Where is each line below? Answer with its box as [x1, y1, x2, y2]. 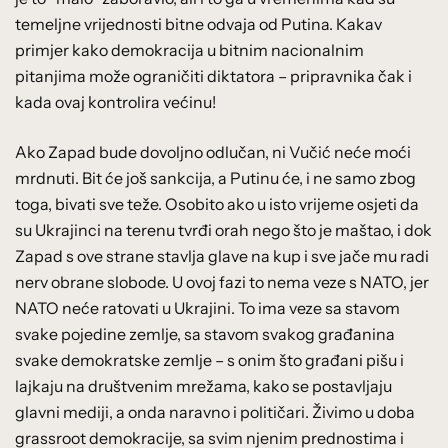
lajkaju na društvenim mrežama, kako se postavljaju [15, 375, 392, 396]
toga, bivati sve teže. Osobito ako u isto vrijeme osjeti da [15, 193, 419, 214]
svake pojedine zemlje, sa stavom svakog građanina [15, 323, 395, 344]
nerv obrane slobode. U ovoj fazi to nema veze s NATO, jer [15, 271, 429, 292]
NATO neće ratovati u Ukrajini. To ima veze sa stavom [15, 297, 400, 318]
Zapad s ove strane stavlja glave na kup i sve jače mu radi [15, 245, 429, 266]
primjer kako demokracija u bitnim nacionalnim [15, 39, 364, 60]
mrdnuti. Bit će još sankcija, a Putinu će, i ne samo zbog [15, 167, 416, 188]
